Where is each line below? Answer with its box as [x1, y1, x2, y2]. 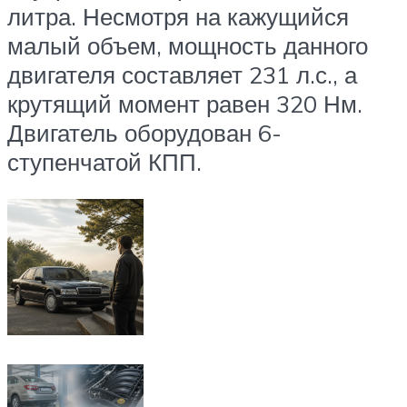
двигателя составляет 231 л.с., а [7, 59, 357, 89]
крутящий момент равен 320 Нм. [7, 88, 362, 118]
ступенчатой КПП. [7, 146, 202, 176]
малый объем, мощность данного [7, 30, 368, 60]
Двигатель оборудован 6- [7, 117, 282, 147]
